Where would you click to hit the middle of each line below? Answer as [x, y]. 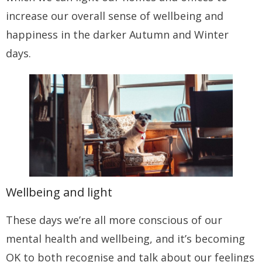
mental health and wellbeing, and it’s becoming [125, 239]
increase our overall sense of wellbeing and [115, 16]
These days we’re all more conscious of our [114, 220]
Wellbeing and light [59, 192]
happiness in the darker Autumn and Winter [117, 35]
